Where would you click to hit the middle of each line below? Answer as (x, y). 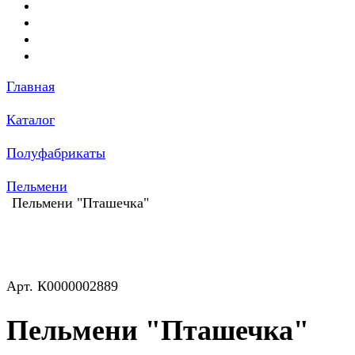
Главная (31, 86)
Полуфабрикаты (56, 153)
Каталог (31, 120)
